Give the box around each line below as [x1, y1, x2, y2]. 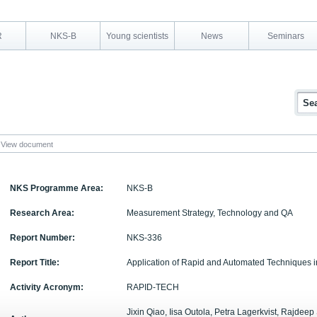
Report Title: [10, 258, 59, 267]
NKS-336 [127, 233, 162, 243]
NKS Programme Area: [10, 183, 103, 193]
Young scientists [106, 31, 168, 41]
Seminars [267, 31, 304, 41]
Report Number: [10, 233, 75, 243]
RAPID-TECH [127, 282, 179, 292]
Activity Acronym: [10, 282, 83, 292]
